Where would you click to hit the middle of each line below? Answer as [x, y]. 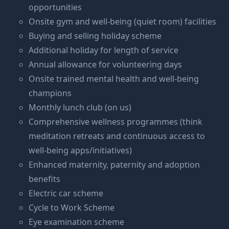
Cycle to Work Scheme [72, 208]
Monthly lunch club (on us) [80, 107]
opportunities [55, 7]
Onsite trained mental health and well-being [114, 79]
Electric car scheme [66, 193]
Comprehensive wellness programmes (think [116, 122]
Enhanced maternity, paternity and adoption [114, 165]
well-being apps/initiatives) [80, 150]
